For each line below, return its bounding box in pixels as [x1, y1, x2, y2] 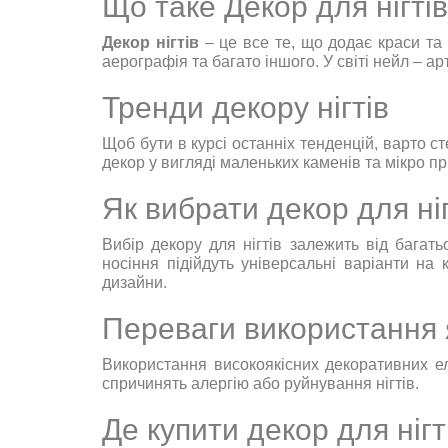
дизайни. [102, 274, 167, 292]
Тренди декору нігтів [102, 91, 389, 125]
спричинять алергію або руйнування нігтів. [102, 375, 419, 393]
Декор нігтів [102, 34, 199, 52]
